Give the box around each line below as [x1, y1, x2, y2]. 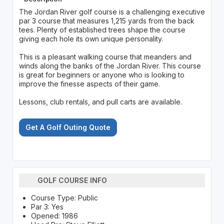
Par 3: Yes [30, 202, 63, 211]
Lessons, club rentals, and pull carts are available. [18, 97, 182, 106]
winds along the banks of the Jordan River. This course [18, 61, 201, 70]
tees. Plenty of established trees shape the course [18, 25, 185, 34]
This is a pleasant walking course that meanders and [18, 52, 191, 61]
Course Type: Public [30, 193, 98, 202]
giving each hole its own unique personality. [18, 34, 163, 43]
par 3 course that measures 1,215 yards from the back [18, 16, 194, 25]
